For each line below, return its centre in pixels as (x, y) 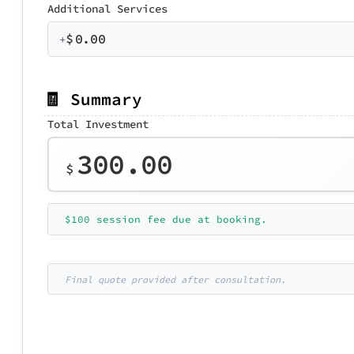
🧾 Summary (93, 99)
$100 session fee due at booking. (166, 219)
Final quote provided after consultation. (175, 279)
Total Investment (98, 124)
